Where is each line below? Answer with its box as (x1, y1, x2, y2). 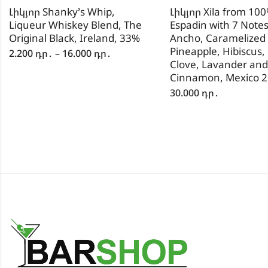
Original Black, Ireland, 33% (8, 31, 140, 45)
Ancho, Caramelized (169, 31, 266, 45)
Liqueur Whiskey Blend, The (8, 18, 142, 32)
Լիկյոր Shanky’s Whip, (8, 5, 115, 19)
